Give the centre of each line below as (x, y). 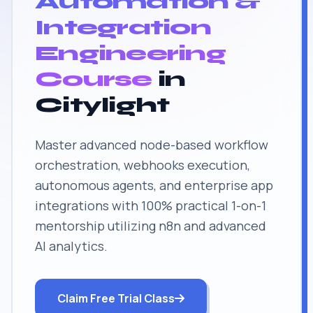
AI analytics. (71, 246)
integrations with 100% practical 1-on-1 (151, 205)
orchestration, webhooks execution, (143, 165)
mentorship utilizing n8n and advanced (151, 226)
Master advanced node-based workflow (152, 145)
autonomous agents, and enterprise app (154, 185)
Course (94, 79)
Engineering (130, 53)
